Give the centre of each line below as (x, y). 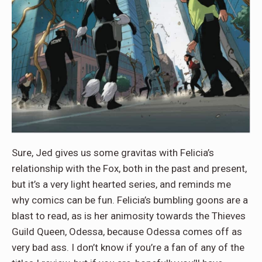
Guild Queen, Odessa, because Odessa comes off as (127, 231)
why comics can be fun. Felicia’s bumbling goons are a (130, 200)
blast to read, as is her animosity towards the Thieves (129, 216)
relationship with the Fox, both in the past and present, (129, 168)
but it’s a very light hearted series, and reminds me (121, 184)
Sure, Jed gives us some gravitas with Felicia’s (113, 152)
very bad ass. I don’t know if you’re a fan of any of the (128, 247)
